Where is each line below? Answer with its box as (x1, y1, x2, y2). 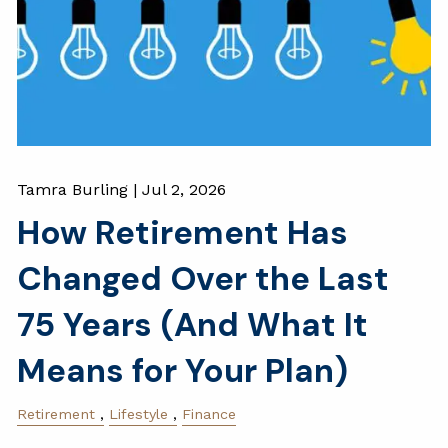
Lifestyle (109, 405, 169, 422)
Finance (182, 405, 237, 422)
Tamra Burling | (17, 179, 143, 199)
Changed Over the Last (17, 256, 390, 300)
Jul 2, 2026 (142, 179, 227, 199)
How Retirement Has (17, 210, 349, 254)
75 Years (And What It (17, 302, 369, 346)
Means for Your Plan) (17, 348, 349, 392)
